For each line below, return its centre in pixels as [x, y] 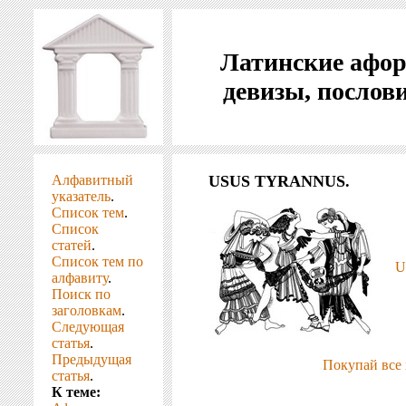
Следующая [88, 327]
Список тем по [97, 261]
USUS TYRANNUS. [279, 181]
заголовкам [87, 310]
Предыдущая [92, 359]
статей [72, 245]
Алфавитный [92, 180]
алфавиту [80, 278]
